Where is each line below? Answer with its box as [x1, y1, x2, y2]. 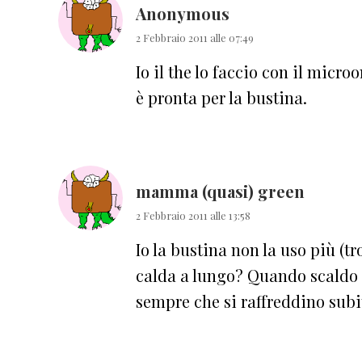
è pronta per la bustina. [136, 86, 307, 108]
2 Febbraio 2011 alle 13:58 [136, 208, 250, 222]
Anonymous [136, 2, 229, 24]
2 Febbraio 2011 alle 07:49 [136, 30, 254, 44]
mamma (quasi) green [136, 179, 305, 202]
